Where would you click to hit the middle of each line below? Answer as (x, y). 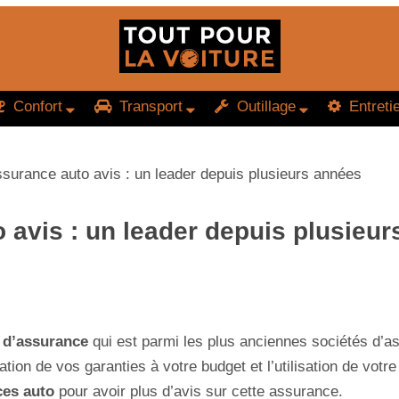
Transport (149, 106)
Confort (36, 106)
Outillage (264, 106)
